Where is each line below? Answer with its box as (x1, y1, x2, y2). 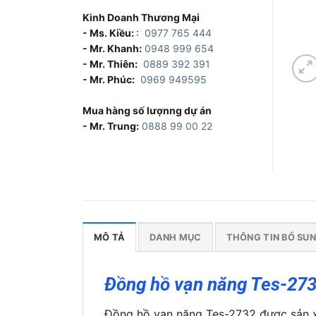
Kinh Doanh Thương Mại (83, 11, 200, 23)
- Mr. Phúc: (83, 73, 135, 85)
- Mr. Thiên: (83, 57, 138, 70)
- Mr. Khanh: (83, 42, 142, 54)
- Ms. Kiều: (83, 26, 136, 39)
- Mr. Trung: (83, 119, 139, 132)
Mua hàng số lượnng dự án (83, 104, 212, 116)
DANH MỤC (150, 231, 202, 243)
